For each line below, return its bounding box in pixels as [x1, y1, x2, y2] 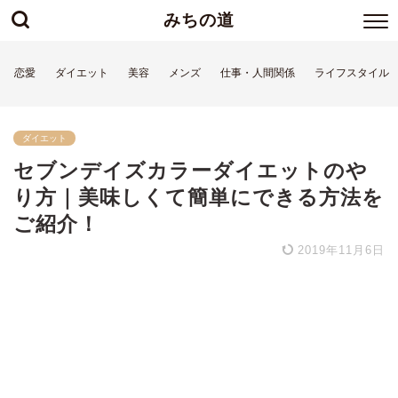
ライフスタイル [314, 67, 389, 79]
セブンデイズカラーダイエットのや [13, 159, 368, 182]
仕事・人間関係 [220, 67, 295, 79]
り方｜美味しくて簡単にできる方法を [13, 186, 384, 209]
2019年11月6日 [293, 243, 385, 257]
